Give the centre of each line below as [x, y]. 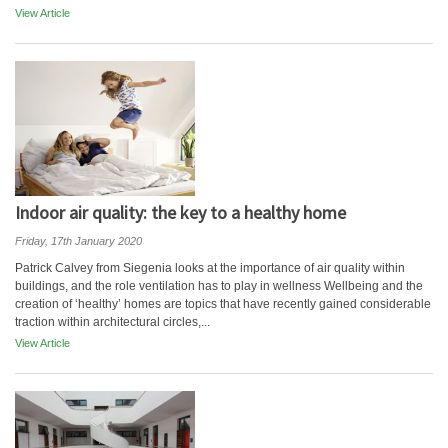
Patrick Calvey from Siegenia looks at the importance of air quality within [210, 268]
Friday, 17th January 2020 [78, 241]
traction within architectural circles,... [112, 322]
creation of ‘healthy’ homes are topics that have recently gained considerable [223, 304]
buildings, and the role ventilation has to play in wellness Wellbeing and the [219, 286]
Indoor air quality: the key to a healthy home [180, 212]
